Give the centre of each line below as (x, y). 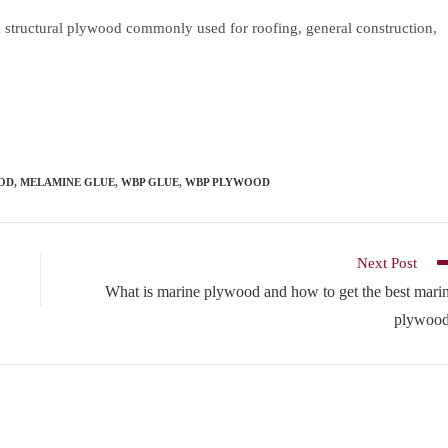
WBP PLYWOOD (227, 182)
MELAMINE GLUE (67, 182)
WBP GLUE (150, 182)
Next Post (387, 263)
